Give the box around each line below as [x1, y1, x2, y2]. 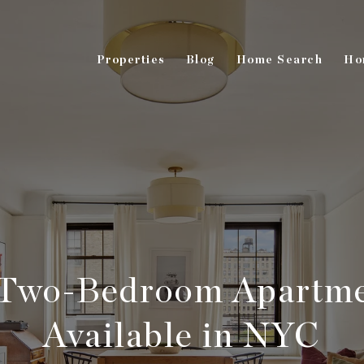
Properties [96, 54, 165, 66]
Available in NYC [43, 319, 321, 354]
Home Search [236, 54, 323, 66]
